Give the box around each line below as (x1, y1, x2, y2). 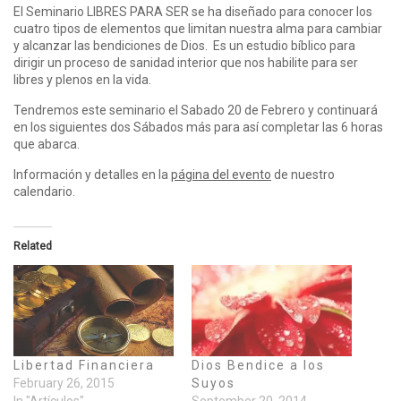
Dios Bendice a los (192, 357, 325, 372)
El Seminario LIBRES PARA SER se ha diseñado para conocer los (13, 4, 372, 19)
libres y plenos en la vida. (13, 72, 151, 87)
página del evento (171, 166, 271, 182)
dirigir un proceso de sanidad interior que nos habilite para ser (13, 55, 358, 70)
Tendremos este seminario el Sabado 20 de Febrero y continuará (13, 102, 378, 117)
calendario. (13, 183, 75, 199)
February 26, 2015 (13, 375, 115, 390)
